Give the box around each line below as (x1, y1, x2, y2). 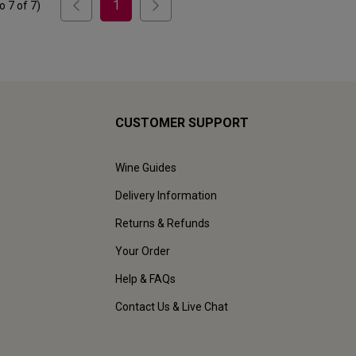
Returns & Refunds (115, 217, 210, 230)
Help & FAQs (115, 273, 176, 286)
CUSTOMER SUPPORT (115, 115, 249, 131)
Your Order (115, 245, 170, 258)
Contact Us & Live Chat (115, 300, 228, 314)
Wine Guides (115, 161, 176, 175)
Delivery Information (115, 189, 217, 203)
